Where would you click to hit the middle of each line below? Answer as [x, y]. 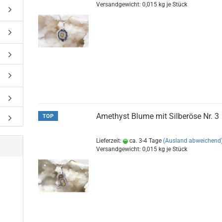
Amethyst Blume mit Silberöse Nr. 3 [158, 116]
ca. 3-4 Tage [145, 141]
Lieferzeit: [110, 141]
